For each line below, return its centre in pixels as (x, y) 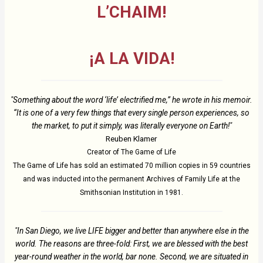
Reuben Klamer (131, 138)
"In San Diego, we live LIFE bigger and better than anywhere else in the (131, 230)
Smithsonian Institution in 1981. (131, 192)
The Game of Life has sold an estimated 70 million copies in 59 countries (131, 165)
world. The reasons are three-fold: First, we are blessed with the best (131, 243)
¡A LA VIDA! (131, 58)
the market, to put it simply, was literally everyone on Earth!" (131, 125)
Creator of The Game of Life (131, 152)
